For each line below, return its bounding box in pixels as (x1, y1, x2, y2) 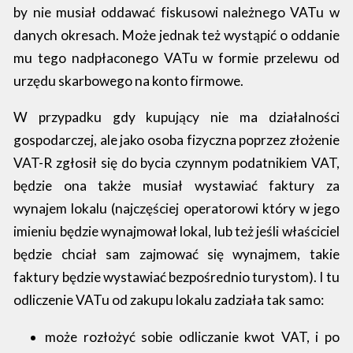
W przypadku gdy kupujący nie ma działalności (13, 109, 340, 126)
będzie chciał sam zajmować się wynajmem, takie (13, 246, 340, 263)
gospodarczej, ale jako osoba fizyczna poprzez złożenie (13, 132, 340, 149)
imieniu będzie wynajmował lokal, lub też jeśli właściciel (13, 223, 340, 240)
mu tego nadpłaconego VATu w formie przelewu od (13, 50, 340, 67)
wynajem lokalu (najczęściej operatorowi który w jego (13, 200, 340, 217)
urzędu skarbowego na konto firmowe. (13, 72, 244, 90)
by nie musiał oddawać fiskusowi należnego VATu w (13, 4, 340, 21)
